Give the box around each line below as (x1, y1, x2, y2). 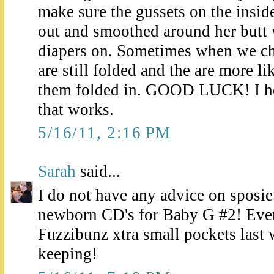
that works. (38, 100, 114, 119)
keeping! (38, 245, 97, 264)
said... (76, 161, 120, 180)
